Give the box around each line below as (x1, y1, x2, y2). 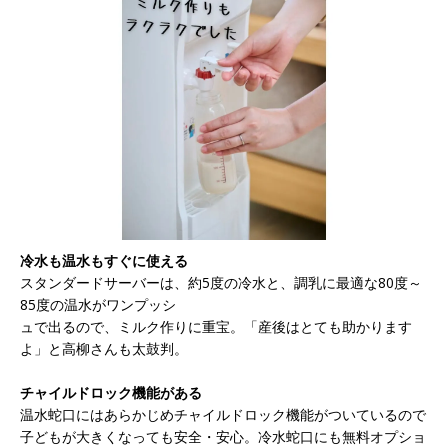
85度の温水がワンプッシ (20, 295, 176, 315)
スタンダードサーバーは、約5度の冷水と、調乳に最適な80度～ (20, 273, 422, 293)
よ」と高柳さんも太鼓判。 (20, 339, 188, 359)
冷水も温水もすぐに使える (20, 251, 188, 271)
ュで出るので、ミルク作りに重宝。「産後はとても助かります (20, 317, 412, 337)
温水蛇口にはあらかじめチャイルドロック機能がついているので (20, 405, 426, 425)
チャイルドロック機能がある (20, 383, 202, 403)
